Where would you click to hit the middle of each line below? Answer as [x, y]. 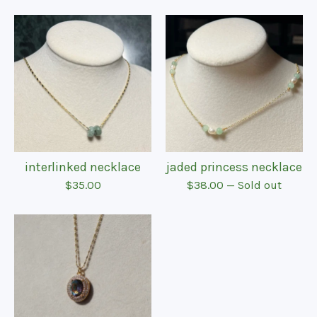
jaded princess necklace [234, 167]
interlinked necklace [83, 167]
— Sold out [254, 185]
